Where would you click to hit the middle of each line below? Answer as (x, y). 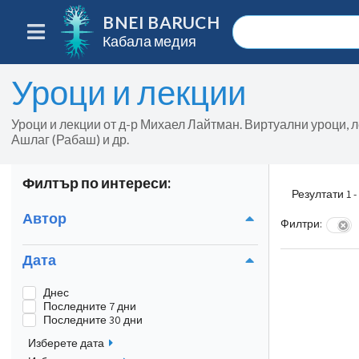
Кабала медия (150, 41)
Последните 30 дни (93, 320)
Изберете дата (66, 343)
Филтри (300, 224)
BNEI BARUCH (161, 22)
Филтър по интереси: (97, 182)
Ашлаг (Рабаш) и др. (70, 139)
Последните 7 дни (89, 306)
